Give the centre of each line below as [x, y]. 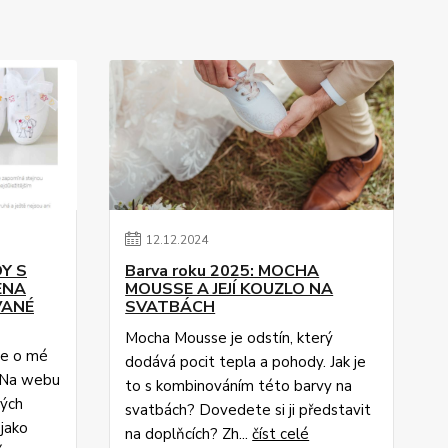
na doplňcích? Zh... [189, 434]
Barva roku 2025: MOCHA [222, 271]
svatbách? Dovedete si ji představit [248, 410]
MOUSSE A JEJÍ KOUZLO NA [229, 289]
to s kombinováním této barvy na [239, 386]
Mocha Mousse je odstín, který [229, 338]
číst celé [281, 434]
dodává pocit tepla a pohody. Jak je [246, 362]
